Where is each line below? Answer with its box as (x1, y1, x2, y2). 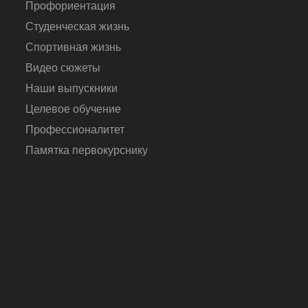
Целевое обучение (25, 102, 122, 115)
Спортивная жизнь (25, 41, 122, 53)
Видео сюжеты (25, 61, 101, 74)
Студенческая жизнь (25, 20, 130, 32)
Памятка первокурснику (25, 144, 148, 156)
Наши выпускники (25, 82, 118, 94)
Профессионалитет (25, 123, 125, 135)
